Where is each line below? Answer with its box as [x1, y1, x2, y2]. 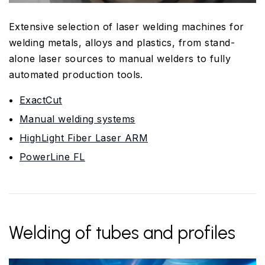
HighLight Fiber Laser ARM [20, 131, 148, 144]
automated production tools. [9, 68, 143, 80]
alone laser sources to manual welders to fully [9, 52, 231, 64]
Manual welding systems [20, 112, 135, 125]
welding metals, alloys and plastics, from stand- [9, 36, 235, 49]
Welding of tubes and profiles [9, 221, 235, 244]
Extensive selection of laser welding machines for [9, 20, 244, 33]
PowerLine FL [20, 150, 85, 163]
